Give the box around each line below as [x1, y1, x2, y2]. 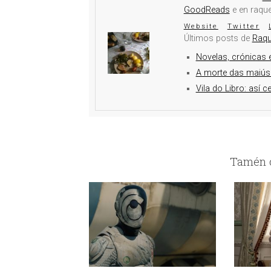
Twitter [227, 22, 260, 30]
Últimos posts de [183, 33, 252, 44]
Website [183, 22, 218, 30]
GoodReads [183, 5, 230, 15]
